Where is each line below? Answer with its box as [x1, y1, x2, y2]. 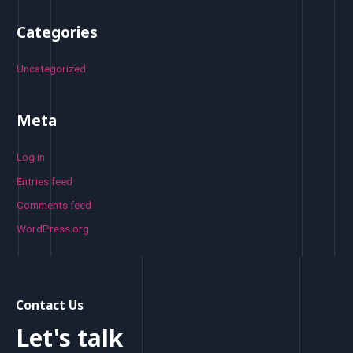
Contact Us [16, 296, 84, 314]
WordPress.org [17, 222, 90, 236]
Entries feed [17, 174, 73, 188]
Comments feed [17, 199, 92, 212]
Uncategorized [17, 61, 87, 75]
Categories [17, 21, 98, 43]
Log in [17, 150, 46, 164]
